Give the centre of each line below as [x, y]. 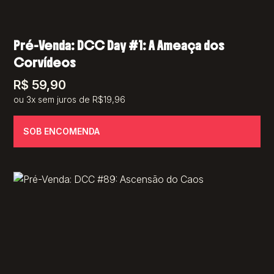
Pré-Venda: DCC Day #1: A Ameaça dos [119, 46]
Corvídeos [45, 63]
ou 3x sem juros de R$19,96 [70, 100]
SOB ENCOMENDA [62, 131]
